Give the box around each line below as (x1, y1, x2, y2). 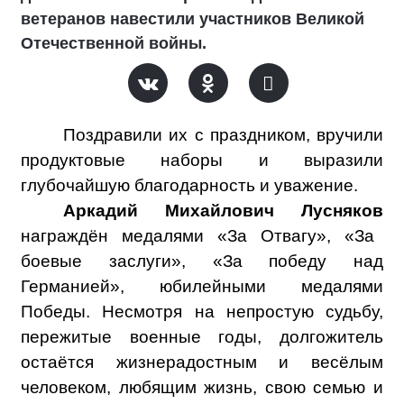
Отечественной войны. (21, 34, 207, 52)
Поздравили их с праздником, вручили (63, 125, 383, 144)
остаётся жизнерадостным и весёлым (21, 353, 383, 372)
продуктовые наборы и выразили (21, 151, 383, 170)
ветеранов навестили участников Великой (21, 10, 364, 28)
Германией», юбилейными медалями (21, 277, 383, 296)
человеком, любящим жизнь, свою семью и (21, 378, 383, 397)
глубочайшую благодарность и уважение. (21, 176, 358, 195)
